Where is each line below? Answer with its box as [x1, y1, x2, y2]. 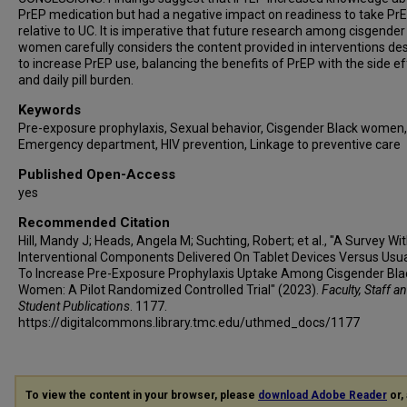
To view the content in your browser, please [25, 389, 258, 402]
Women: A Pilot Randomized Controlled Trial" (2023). [18, 283, 322, 297]
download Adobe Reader [258, 389, 387, 402]
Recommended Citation [18, 214, 170, 231]
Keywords [18, 102, 81, 118]
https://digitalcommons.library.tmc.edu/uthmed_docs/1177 [18, 315, 360, 330]
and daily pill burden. [18, 73, 134, 87]
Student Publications [18, 299, 130, 313]
